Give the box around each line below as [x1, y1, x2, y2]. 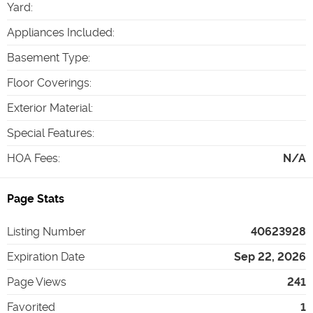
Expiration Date [7, 249, 85, 263]
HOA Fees [7, 151, 58, 165]
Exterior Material [7, 101, 91, 115]
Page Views [7, 275, 66, 289]
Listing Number [7, 224, 86, 238]
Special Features [7, 126, 92, 140]
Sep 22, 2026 [234, 249, 306, 263]
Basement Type [7, 50, 88, 64]
